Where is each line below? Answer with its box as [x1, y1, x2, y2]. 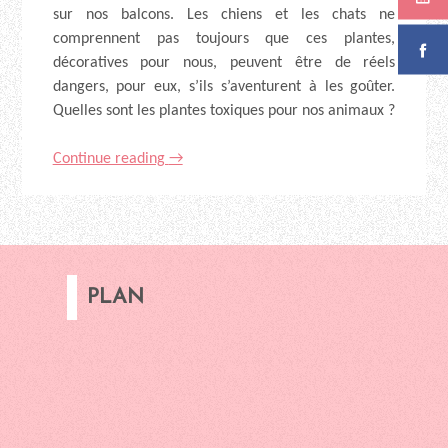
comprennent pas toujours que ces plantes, [52, 31, 396, 48]
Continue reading [52, 151, 169, 168]
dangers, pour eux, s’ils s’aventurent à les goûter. [52, 79, 396, 96]
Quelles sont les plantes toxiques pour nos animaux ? [52, 103, 395, 120]
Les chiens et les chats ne [186, 7, 396, 24]
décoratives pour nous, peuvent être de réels [52, 55, 396, 72]
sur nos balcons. [52, 7, 187, 24]
